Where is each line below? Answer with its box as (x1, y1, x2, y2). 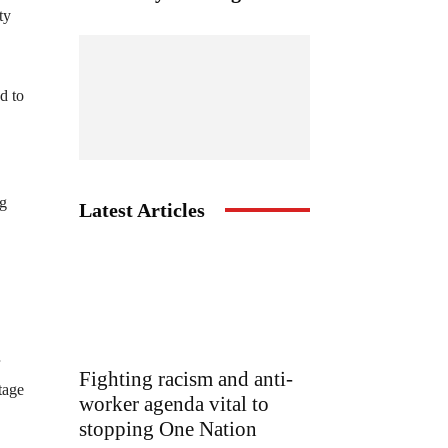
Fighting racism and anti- (79, 367, 293, 392)
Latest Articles (79, 198, 205, 221)
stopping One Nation (79, 417, 257, 442)
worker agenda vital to (79, 392, 269, 417)
